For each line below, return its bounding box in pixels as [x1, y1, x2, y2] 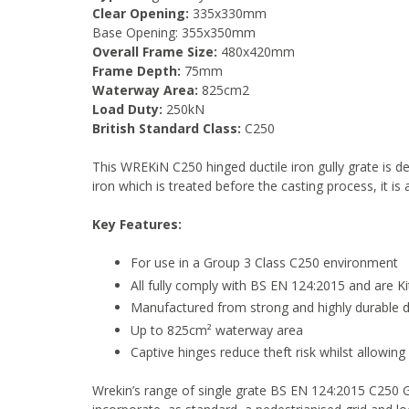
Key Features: [92, 215, 182, 234]
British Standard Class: [92, 120, 241, 138]
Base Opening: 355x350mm [92, 24, 256, 42]
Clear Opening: [92, 5, 189, 23]
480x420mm [217, 43, 295, 61]
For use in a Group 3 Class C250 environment [131, 254, 398, 272]
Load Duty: [92, 100, 163, 119]
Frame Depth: [92, 62, 181, 80]
